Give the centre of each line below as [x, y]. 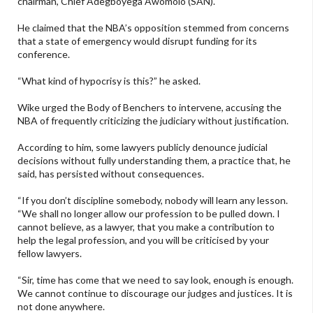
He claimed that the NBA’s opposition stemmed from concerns [153, 27]
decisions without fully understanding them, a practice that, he [154, 160]
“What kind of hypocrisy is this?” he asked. [109, 80]
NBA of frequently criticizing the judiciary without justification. [153, 120]
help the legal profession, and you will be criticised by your [143, 240]
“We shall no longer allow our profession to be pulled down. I [149, 213]
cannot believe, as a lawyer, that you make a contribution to [146, 226]
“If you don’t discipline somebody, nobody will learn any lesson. [153, 200]
